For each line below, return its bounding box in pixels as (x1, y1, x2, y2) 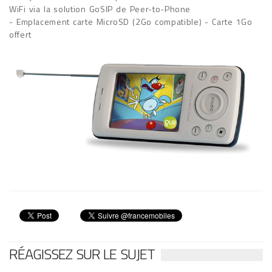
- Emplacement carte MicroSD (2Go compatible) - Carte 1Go (9, 15, 253, 28)
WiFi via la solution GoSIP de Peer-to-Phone (9, 2, 191, 15)
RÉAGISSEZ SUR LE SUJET (9, 242, 155, 265)
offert (9, 28, 32, 41)
